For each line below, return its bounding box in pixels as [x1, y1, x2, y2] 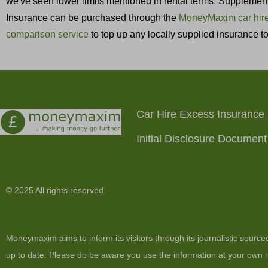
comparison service [6, 29, 89, 40]
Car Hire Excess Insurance [136, 108, 264, 120]
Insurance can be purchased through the [6, 13, 179, 23]
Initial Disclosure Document [136, 132, 267, 145]
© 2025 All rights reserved [6, 185, 103, 195]
